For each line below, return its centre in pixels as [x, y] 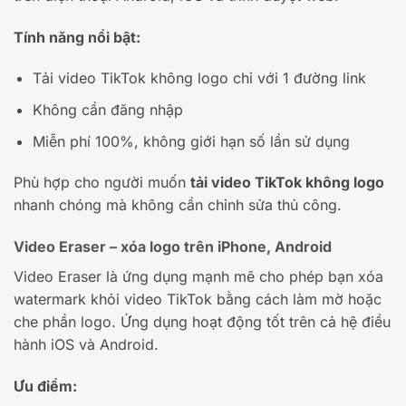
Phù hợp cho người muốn [102, 183]
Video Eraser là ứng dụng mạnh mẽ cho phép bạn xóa [198, 277]
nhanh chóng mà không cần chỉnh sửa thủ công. [178, 205]
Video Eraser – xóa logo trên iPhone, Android [173, 247]
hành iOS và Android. [86, 345]
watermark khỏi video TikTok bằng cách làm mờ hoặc [198, 300]
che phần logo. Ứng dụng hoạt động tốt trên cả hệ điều [202, 322]
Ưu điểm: [45, 386]
